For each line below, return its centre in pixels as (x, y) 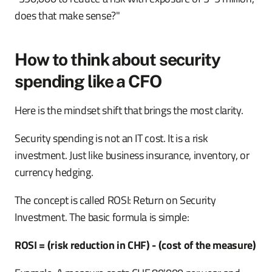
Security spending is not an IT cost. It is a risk (111, 138)
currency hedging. (54, 172)
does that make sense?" (67, 15)
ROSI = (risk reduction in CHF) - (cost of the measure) (135, 245)
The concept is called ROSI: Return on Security (115, 200)
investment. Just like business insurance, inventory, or (132, 155)
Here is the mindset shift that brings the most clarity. (129, 110)
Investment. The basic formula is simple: (102, 217)
